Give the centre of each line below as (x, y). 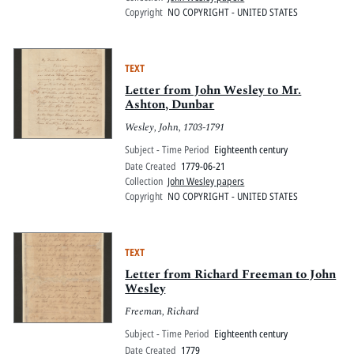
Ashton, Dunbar (170, 104)
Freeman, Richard (162, 311)
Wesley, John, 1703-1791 (175, 127)
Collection (144, 181)
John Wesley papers (206, 181)
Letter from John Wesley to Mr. (213, 90)
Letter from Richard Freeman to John (231, 275)
